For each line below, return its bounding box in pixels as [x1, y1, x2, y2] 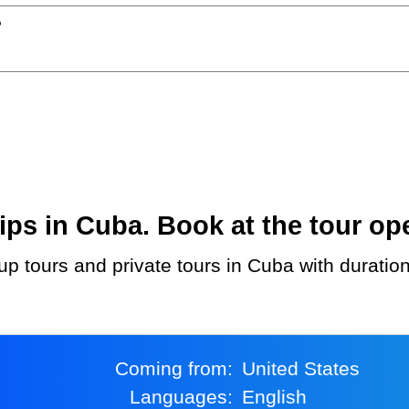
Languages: [140, 385, 233, 407]
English [255, 385, 308, 407]
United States [256, 357, 361, 379]
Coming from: [128, 357, 233, 379]
